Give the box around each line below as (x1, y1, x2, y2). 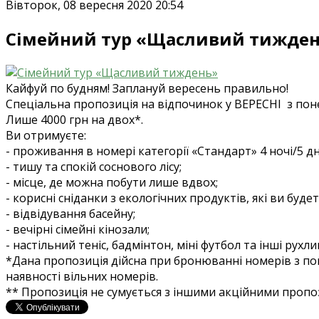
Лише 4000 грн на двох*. (6, 111, 146, 127)
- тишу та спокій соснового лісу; (6, 158, 182, 174)
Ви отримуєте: (6, 127, 89, 143)
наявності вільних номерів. (6, 268, 158, 284)
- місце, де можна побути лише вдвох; (6, 174, 218, 190)
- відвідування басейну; (6, 205, 135, 221)
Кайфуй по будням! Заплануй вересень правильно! (6, 80, 291, 96)
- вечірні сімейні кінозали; (6, 221, 150, 237)
